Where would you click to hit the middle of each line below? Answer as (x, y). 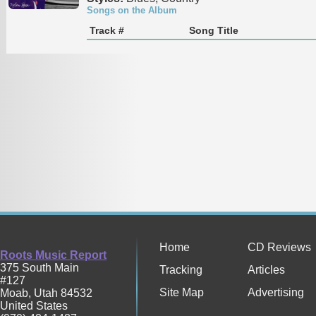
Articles (266, 270)
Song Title (213, 30)
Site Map (182, 292)
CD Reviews (279, 247)
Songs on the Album (132, 10)
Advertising (276, 292)
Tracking (181, 270)
